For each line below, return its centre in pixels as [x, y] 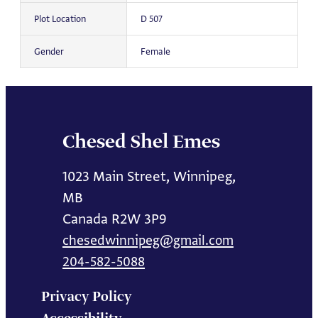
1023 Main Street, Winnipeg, [149, 176]
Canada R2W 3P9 [115, 218]
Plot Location [60, 19]
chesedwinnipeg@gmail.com [148, 240]
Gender [49, 52]
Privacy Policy [87, 297]
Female [155, 52]
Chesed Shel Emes [141, 142]
